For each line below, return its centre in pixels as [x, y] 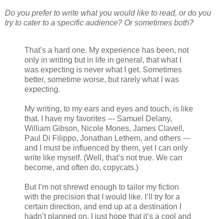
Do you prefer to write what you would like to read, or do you [108, 13]
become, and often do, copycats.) [81, 168]
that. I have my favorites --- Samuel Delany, [98, 119]
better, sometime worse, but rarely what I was [102, 80]
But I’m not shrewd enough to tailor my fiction [102, 187]
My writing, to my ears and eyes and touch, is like [109, 109]
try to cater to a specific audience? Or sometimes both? [99, 23]
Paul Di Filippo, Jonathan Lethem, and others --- [107, 138]
